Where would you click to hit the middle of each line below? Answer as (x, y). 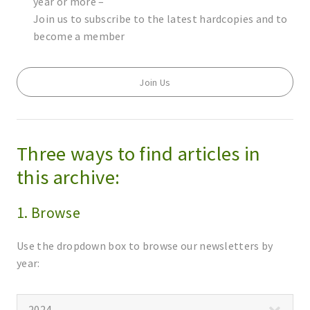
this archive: (69, 177)
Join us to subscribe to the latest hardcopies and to (161, 19)
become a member (79, 36)
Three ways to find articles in (139, 154)
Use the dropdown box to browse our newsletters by (145, 246)
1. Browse (48, 212)
